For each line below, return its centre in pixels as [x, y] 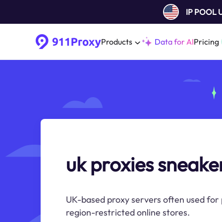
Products [117, 42]
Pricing [206, 42]
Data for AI [174, 42]
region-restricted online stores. [128, 212]
